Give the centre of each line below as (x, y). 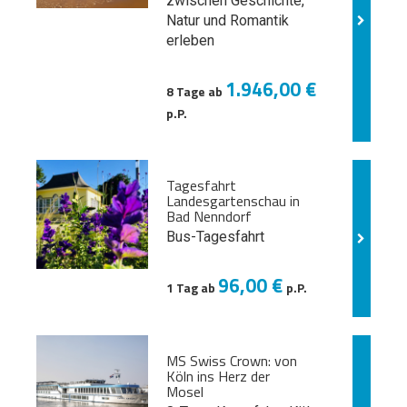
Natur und (198, 20)
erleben (190, 40)
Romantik (259, 20)
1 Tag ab (192, 288)
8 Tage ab (195, 92)
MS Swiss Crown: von (231, 361)
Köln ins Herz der (218, 376)
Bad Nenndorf (208, 216)
